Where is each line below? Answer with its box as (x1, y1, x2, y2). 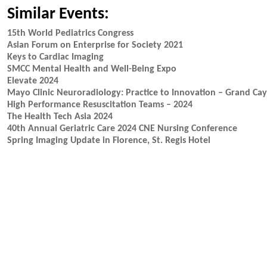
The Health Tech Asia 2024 (7, 112, 113, 122)
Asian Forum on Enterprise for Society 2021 (7, 41, 183, 50)
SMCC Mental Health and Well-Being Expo (7, 64, 176, 74)
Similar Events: (7, 6, 109, 23)
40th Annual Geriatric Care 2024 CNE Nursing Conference (7, 124, 237, 133)
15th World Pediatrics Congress (7, 29, 133, 38)
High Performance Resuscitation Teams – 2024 (7, 100, 193, 110)
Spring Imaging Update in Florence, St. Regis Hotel (7, 136, 210, 145)
